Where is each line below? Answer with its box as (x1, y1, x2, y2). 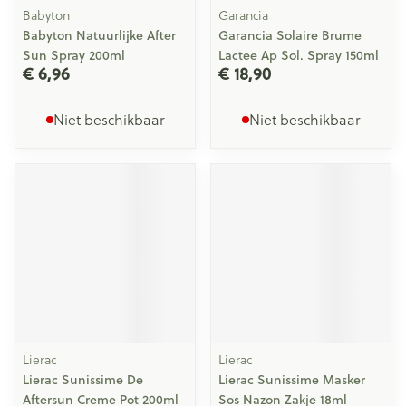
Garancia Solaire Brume (218, 26, 362, 44)
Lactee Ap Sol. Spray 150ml (218, 46, 379, 64)
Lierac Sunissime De (23, 371, 143, 389)
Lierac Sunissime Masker (218, 371, 365, 389)
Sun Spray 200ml (23, 46, 125, 64)
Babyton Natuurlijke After (23, 26, 176, 44)
